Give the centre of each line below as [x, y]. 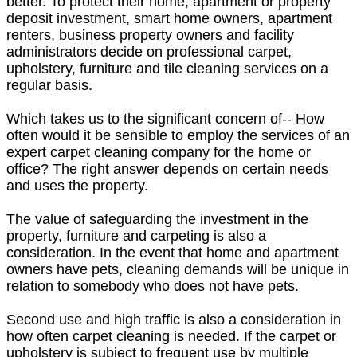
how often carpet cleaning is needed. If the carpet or [171, 336]
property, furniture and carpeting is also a [136, 235]
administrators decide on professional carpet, [149, 51]
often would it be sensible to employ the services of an [178, 135]
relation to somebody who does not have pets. [153, 286]
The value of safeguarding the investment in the [157, 219]
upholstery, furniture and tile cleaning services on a [167, 68]
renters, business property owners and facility [150, 35]
